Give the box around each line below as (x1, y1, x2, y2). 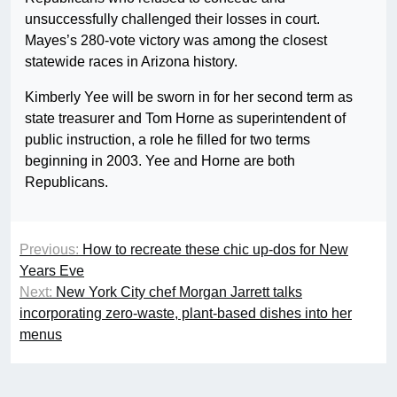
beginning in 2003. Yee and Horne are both (25, 153, 295, 169)
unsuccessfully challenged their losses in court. (25, 12, 320, 27)
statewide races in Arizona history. (25, 54, 237, 70)
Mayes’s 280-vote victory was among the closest (25, 33, 327, 49)
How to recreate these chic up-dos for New (82, 242, 348, 258)
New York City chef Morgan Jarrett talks (56, 284, 302, 300)
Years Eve (19, 263, 84, 279)
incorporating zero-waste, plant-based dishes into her (19, 306, 352, 322)
